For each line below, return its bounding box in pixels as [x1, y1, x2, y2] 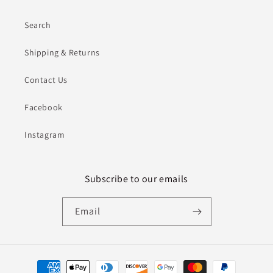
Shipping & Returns [24, 47, 100, 58]
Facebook [24, 102, 63, 113]
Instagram [24, 129, 65, 141]
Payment [21, 256, 57, 268]
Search [24, 19, 51, 31]
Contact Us [24, 74, 68, 86]
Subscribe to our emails [85, 172, 188, 186]
